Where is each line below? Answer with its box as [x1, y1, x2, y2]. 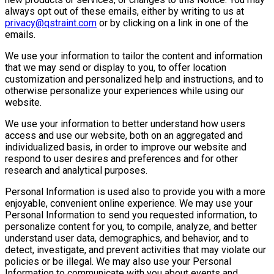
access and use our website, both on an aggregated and [5, 129, 243, 141]
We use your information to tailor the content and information [5, 50, 262, 62]
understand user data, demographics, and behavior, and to [5, 232, 249, 244]
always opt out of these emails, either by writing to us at [5, 5, 244, 17]
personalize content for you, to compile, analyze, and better [5, 220, 257, 232]
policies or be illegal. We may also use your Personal [5, 255, 231, 267]
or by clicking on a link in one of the [97, 17, 248, 29]
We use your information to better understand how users [5, 117, 245, 130]
